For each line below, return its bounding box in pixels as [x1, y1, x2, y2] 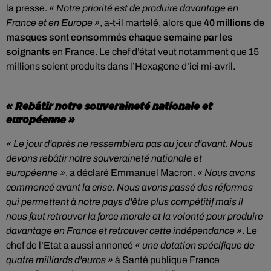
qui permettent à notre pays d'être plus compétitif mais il [6, 197, 243, 207]
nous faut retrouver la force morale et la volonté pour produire [6, 211, 263, 221]
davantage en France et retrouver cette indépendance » [6, 226, 242, 236]
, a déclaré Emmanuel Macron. [65, 168, 197, 178]
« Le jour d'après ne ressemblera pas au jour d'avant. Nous [6, 139, 253, 149]
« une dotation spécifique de [135, 240, 255, 250]
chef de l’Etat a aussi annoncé [6, 240, 135, 250]
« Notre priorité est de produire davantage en [49, 3, 238, 13]
